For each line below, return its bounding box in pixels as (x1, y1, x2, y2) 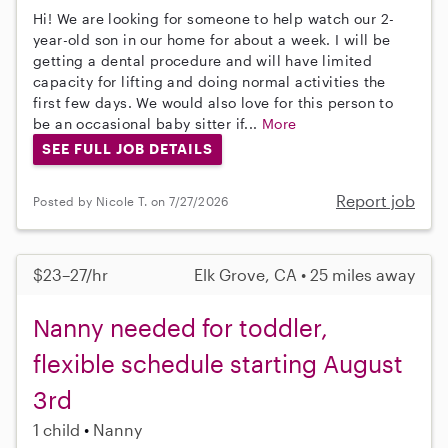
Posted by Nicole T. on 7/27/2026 (33, 193, 229, 208)
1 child (33, 420, 80, 440)
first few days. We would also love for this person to (33, 93, 394, 111)
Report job (336, 191, 415, 211)
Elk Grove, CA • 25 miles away (194, 265, 415, 285)
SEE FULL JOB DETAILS (41, 140, 213, 158)
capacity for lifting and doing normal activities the (33, 72, 386, 90)
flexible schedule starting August (33, 349, 403, 379)
